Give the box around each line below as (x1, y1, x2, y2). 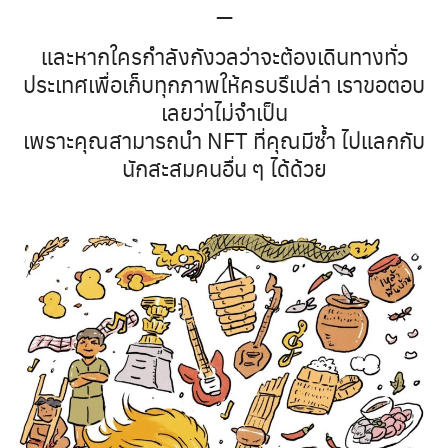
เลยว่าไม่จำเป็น (160, 96, 288, 127)
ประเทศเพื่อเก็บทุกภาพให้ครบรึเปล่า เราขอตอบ (23, 68, 425, 99)
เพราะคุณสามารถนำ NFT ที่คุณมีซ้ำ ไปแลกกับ (23, 124, 425, 155)
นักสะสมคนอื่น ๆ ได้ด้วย (121, 152, 327, 183)
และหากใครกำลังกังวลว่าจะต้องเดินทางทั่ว (40, 40, 408, 71)
